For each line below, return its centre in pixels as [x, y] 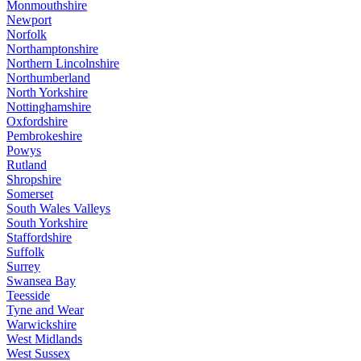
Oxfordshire [37, 121]
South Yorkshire [47, 222]
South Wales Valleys [58, 208]
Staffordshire [39, 237]
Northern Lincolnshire [63, 63]
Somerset [30, 193]
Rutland [27, 164]
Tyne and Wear [45, 309]
